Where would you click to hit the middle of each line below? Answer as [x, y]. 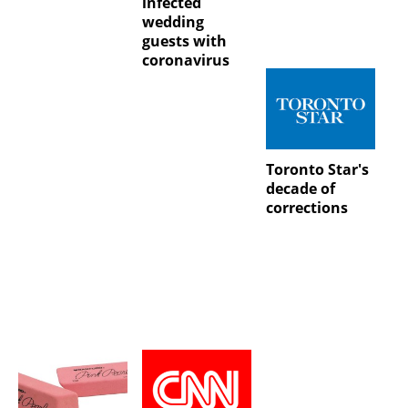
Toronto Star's [317, 170]
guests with [184, 41]
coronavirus [185, 61]
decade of [300, 189]
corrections [306, 208]
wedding [173, 22]
